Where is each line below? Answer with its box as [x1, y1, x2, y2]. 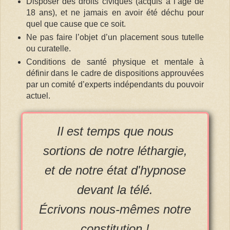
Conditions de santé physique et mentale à [26, 57, 204, 66]
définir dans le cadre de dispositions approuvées [26, 68, 204, 78]
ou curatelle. [26, 44, 71, 53]
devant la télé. [77, 183, 153, 197]
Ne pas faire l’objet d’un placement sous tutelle [26, 32, 204, 42]
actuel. [26, 91, 50, 100]
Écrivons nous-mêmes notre [39, 202, 191, 217]
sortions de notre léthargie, [43, 144, 187, 158]
